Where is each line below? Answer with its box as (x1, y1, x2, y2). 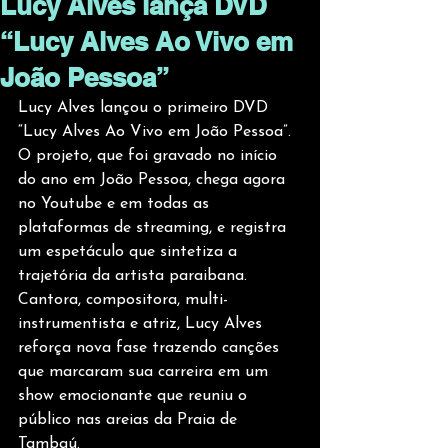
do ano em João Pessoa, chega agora (18, 172, 290, 188)
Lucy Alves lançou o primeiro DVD (18, 100, 273, 116)
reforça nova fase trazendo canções (18, 340, 284, 356)
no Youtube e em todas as (18, 196, 214, 212)
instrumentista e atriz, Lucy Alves (18, 316, 267, 332)
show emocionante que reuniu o (18, 388, 252, 404)
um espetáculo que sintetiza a (18, 244, 242, 260)
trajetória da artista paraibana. (18, 268, 252, 284)
